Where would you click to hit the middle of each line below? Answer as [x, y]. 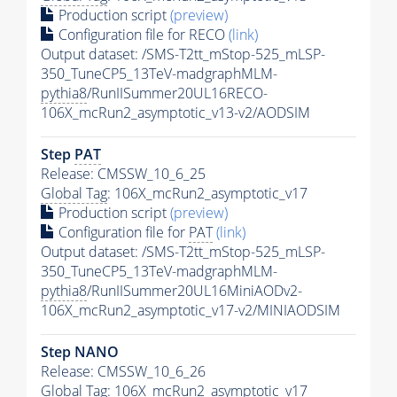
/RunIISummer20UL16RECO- [177, 93]
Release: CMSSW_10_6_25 [123, 173]
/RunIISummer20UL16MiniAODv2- [195, 290]
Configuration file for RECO [142, 34]
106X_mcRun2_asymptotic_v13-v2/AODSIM [175, 112]
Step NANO [80, 351]
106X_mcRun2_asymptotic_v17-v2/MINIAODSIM [191, 310]
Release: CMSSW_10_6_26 [123, 371]
